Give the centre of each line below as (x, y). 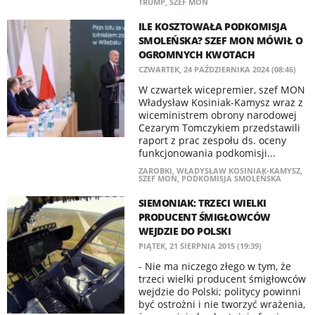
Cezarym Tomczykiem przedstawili (219, 128)
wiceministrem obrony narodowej (217, 115)
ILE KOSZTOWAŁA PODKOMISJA (212, 26)
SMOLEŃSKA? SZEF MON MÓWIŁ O (220, 40)
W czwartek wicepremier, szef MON (221, 90)
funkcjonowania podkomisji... (207, 153)
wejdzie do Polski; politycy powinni (219, 291)
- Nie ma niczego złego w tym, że (214, 266)
